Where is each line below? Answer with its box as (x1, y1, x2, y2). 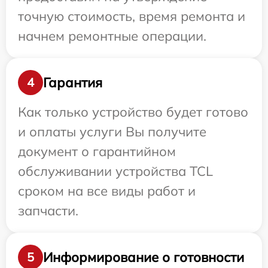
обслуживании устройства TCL (18, 163, 213, 180)
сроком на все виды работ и (18, 182, 196, 200)
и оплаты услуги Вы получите (18, 123, 206, 141)
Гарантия (43, 74, 102, 91)
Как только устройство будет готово (18, 103, 248, 121)
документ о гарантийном (18, 143, 176, 160)
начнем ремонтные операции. (18, 28, 206, 45)
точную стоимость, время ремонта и (18, 8, 245, 25)
